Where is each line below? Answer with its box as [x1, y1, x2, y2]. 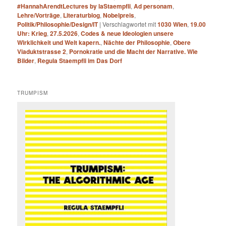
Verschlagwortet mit [102, 20, 156, 29]
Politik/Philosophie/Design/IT [17, 20, 98, 29]
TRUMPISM [17, 89, 48, 97]
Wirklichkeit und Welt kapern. [17, 38, 101, 47]
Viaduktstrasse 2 [17, 47, 67, 56]
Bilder [17, 56, 35, 66]
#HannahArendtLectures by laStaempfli [17, 2, 131, 11]
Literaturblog [63, 11, 100, 20]
